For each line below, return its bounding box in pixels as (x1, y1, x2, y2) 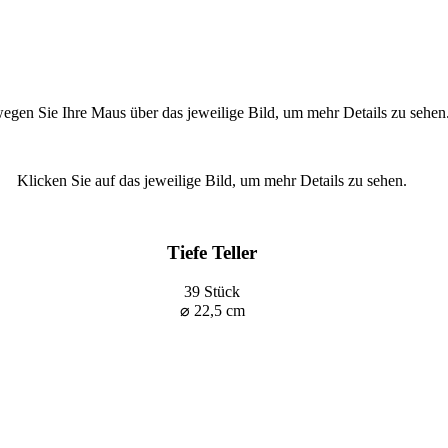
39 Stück (184, 283, 241, 301)
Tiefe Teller (167, 242, 258, 264)
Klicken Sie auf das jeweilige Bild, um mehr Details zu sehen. (17, 171, 408, 189)
